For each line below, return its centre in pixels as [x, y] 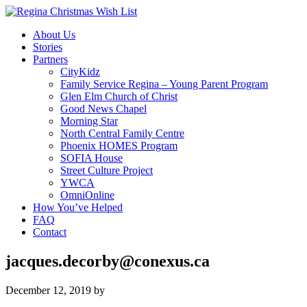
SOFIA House [91, 158]
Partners [50, 59]
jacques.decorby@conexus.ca [108, 261]
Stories [48, 47]
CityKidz [80, 72]
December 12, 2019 [48, 290]
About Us [54, 35]
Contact [50, 232]
